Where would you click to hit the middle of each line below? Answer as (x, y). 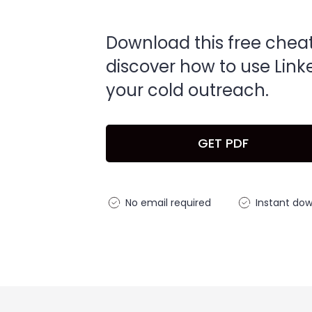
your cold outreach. (187, 90)
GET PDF (223, 143)
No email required (168, 203)
